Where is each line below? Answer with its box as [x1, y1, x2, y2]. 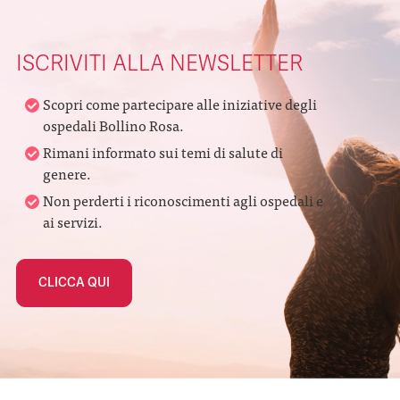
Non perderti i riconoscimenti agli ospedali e [43, 188, 323, 212]
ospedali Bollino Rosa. [43, 113, 184, 137]
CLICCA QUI [38, 275, 110, 290]
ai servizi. [43, 210, 103, 233]
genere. [43, 162, 91, 185]
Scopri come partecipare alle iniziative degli [43, 92, 317, 115]
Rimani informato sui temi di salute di [43, 140, 283, 163]
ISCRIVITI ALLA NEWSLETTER [16, 51, 303, 77]
